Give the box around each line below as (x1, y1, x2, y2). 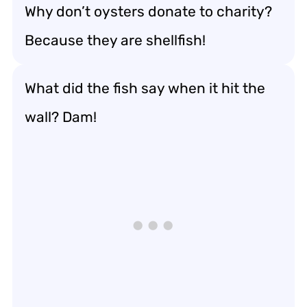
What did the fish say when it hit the (25, 79, 265, 97)
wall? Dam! (25, 108, 97, 125)
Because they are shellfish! (25, 32, 206, 49)
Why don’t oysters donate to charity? (25, 3, 272, 20)
